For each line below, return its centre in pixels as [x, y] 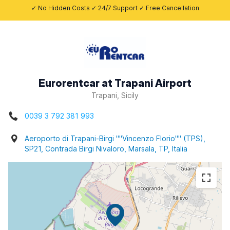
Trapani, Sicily [115, 95]
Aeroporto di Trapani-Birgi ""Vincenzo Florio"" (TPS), [115, 138]
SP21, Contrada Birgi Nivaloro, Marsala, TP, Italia [106, 149]
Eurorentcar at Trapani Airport [115, 83]
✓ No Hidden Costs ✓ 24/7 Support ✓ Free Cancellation [115, 8]
